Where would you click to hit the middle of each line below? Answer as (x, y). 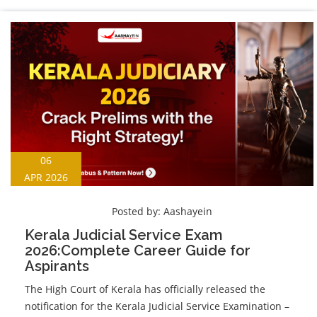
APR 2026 (46, 177)
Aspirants (57, 266)
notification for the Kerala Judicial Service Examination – (157, 306)
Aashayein (188, 211)
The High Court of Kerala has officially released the (145, 289)
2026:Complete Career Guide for (138, 250)
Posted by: (138, 211)
